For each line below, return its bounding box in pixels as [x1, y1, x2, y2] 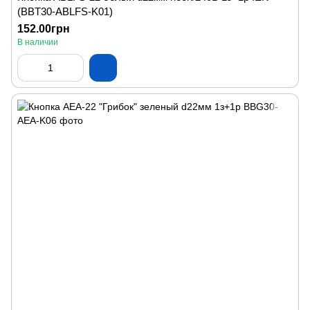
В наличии [17, 37, 58, 47]
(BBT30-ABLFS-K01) [17, 6, 113, 17]
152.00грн [17, 23, 70, 35]
